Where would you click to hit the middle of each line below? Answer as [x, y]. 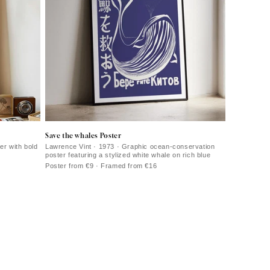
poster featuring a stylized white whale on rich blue [128, 155]
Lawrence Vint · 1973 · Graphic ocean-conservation [130, 146]
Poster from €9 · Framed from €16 [101, 165]
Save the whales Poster [83, 135]
